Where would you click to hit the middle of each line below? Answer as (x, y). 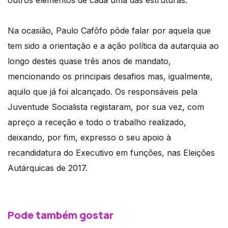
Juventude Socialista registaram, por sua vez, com (106, 107)
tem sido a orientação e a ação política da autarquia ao (113, 46)
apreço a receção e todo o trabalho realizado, (97, 122)
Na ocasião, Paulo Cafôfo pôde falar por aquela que (109, 31)
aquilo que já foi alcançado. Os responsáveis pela (103, 92)
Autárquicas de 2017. (48, 168)
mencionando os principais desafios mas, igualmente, (110, 77)
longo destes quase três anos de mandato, (89, 61)
